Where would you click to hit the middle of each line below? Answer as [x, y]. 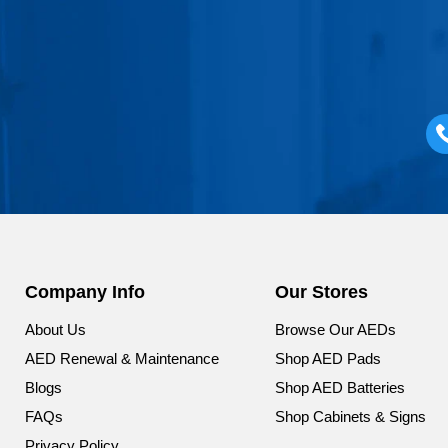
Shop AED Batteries [339, 388]
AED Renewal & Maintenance [122, 359]
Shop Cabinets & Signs [350, 417]
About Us [55, 330]
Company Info [85, 292]
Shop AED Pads [327, 359]
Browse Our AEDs [335, 330]
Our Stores [321, 292]
